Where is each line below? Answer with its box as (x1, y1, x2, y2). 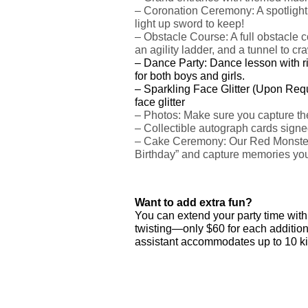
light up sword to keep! (134, 17, 244, 30)
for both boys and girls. (134, 69, 245, 82)
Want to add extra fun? (134, 196, 252, 208)
